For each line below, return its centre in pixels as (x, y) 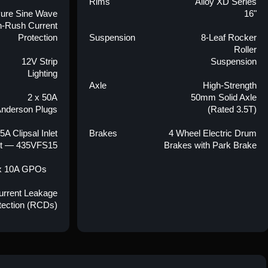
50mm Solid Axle (223, 97)
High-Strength (229, 85)
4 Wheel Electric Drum (212, 133)
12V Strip (39, 61)
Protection (37, 37)
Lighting (42, 73)
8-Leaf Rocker (229, 37)
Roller (245, 49)
